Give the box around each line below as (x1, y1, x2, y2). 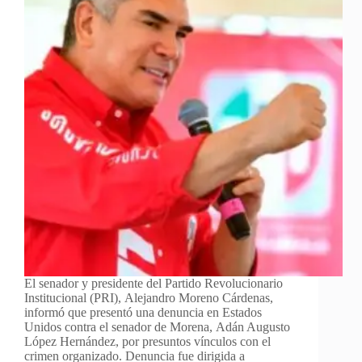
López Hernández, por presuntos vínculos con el (24, 334, 271, 348)
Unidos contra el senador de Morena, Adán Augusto (24, 319, 290, 334)
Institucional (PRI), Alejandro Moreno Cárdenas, (24, 290, 273, 305)
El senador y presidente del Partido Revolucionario (24, 276, 283, 290)
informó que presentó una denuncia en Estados (24, 305, 262, 319)
